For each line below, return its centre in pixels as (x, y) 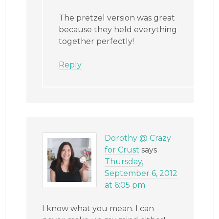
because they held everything (118, 30)
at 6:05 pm (125, 185)
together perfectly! (97, 42)
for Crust (122, 150)
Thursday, (124, 162)
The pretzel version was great (117, 18)
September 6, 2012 (141, 174)
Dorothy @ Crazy (138, 138)
